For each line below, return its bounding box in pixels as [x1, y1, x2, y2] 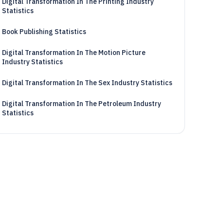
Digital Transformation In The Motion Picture [1, 48, 145, 57]
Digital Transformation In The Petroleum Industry [1, 99, 161, 108]
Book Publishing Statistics [1, 27, 86, 36]
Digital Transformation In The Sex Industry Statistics [1, 78, 172, 87]
